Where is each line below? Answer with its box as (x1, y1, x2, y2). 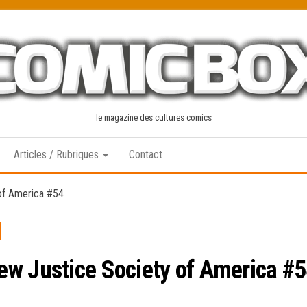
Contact (129, 148, 162, 161)
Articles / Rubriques (14, 148, 101, 161)
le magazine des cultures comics (95, 112, 212, 123)
